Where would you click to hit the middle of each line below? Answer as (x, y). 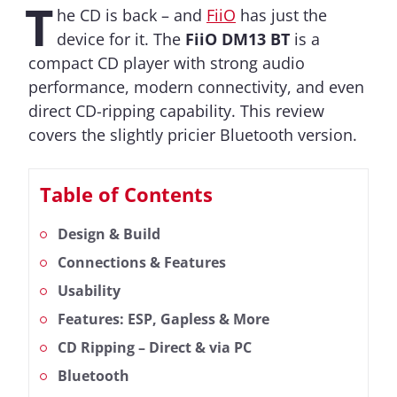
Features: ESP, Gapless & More (163, 319)
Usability (89, 291)
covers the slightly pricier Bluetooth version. (193, 135)
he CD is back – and (132, 16)
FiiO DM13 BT (237, 39)
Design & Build (109, 234)
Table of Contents (126, 195)
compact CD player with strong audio (167, 63)
